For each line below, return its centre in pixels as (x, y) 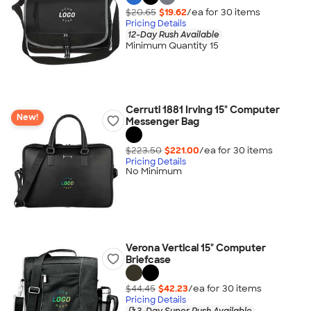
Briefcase (148, 260)
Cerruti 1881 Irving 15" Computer (202, 110)
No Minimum (153, 171)
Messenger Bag (162, 121)
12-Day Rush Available (173, 34)
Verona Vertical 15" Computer (195, 248)
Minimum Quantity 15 (172, 46)
